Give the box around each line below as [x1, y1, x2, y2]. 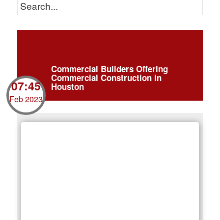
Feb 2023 [9, 93, 43, 105]
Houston [51, 81, 84, 92]
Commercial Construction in [51, 72, 162, 83]
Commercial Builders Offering [51, 63, 168, 75]
